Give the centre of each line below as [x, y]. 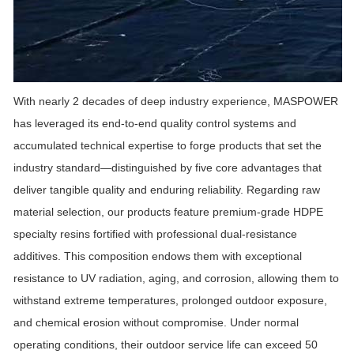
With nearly [43, 102]
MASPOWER [306, 102]
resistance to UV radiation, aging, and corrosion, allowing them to [176, 279]
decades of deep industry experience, [178, 102]
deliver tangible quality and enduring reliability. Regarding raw [167, 190]
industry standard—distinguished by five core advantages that [168, 168]
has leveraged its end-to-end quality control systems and [155, 124]
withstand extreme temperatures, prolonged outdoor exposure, [170, 301]
